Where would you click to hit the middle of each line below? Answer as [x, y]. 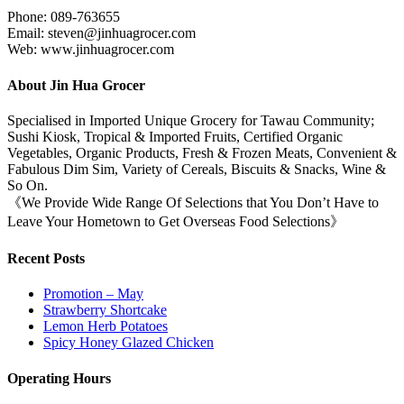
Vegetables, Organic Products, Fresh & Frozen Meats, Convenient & [202, 152]
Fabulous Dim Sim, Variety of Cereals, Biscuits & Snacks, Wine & [197, 169]
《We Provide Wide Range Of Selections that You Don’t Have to [193, 202]
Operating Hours [59, 378]
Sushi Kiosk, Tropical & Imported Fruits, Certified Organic [175, 136]
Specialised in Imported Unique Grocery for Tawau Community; [191, 120]
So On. [28, 185]
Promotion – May [93, 294]
